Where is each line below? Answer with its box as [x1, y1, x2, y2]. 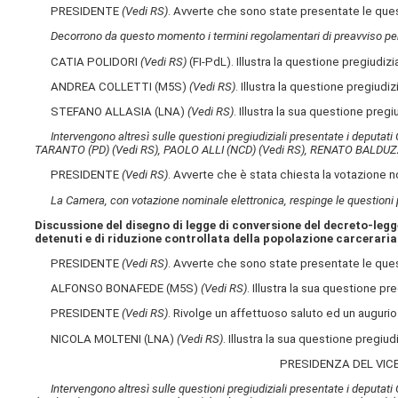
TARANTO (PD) [35, 143, 113, 157]
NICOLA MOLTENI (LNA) [35, 331, 178, 346]
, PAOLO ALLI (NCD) [158, 143, 259, 157]
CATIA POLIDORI [35, 54, 141, 68]
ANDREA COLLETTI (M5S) [35, 79, 190, 93]
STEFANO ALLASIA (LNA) [35, 105, 188, 119]
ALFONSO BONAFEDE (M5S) [35, 282, 202, 296]
